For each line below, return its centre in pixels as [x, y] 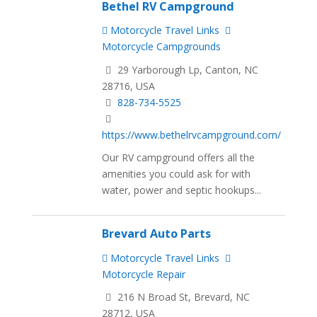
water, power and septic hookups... [182, 190]
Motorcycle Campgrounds [162, 46]
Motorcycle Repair [144, 274]
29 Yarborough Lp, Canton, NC [187, 69]
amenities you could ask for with [177, 174]
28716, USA [129, 86]
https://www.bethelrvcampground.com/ [192, 134]
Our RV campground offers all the [179, 158]
